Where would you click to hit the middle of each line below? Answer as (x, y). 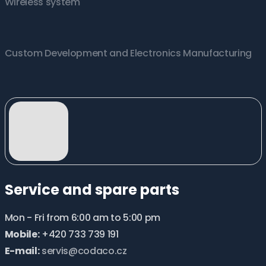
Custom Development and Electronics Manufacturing (128, 53)
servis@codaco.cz (84, 251)
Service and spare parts (92, 189)
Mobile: (22, 234)
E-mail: (22, 251)
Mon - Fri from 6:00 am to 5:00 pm (82, 217)
